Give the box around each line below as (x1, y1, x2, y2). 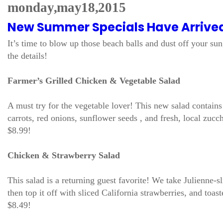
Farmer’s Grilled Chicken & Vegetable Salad (7, 76, 180, 86)
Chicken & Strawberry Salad (7, 150, 120, 160)
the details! (7, 51, 47, 61)
